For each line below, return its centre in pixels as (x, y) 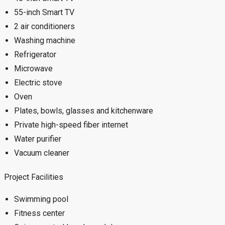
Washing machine (45, 41)
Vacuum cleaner (42, 153)
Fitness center (39, 213)
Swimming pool (41, 199)
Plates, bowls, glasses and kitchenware (84, 111)
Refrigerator (35, 55)
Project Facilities (34, 177)
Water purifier (38, 139)
